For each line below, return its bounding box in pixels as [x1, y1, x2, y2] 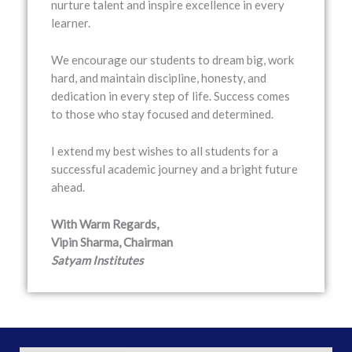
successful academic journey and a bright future [51, 162, 298, 176]
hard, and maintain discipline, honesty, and [51, 71, 266, 85]
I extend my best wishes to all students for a [51, 144, 278, 158]
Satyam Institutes [51, 253, 144, 267]
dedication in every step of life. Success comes [51, 89, 290, 103]
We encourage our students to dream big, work [51, 53, 294, 67]
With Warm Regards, [51, 217, 159, 231]
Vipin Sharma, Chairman [51, 235, 173, 249]
